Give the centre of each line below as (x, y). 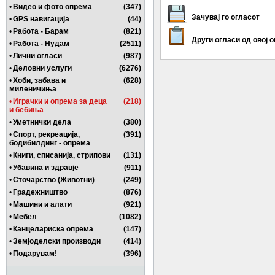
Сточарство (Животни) (54, 180)
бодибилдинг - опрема (50, 143)
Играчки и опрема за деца (60, 101)
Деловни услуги (42, 68)
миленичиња (33, 89)
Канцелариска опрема (53, 229)
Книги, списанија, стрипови (62, 155)
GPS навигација (41, 19)
